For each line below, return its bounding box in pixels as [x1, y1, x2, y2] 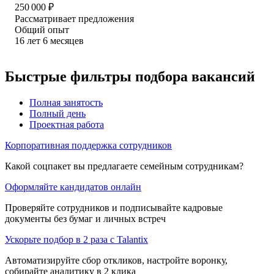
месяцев [50, 35, 84, 46]
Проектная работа [29, 119, 104, 130]
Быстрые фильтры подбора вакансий [5, 68, 255, 84]
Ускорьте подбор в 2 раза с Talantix [5, 234, 148, 245]
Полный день [29, 108, 86, 119]
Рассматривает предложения [15, 13, 134, 24]
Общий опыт [15, 24, 69, 35]
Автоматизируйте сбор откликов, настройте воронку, [5, 254, 228, 265]
